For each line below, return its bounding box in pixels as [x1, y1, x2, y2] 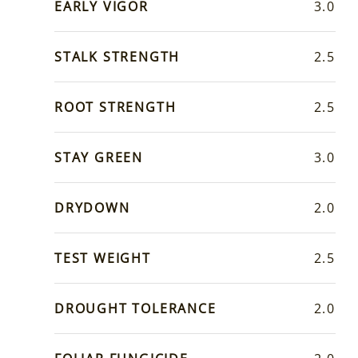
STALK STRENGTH [54, 47, 181, 66]
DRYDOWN [54, 198, 130, 217]
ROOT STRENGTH [54, 97, 177, 116]
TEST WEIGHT [54, 249, 151, 267]
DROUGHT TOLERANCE [54, 299, 217, 317]
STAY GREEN [54, 148, 143, 166]
